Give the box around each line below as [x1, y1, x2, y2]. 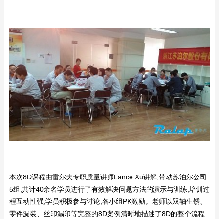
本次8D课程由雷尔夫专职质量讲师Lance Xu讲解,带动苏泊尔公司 [9, 173, 207, 181]
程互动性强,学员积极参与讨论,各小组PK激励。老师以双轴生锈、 [9, 197, 207, 205]
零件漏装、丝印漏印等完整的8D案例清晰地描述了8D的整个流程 [9, 209, 205, 218]
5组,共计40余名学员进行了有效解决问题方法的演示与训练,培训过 [9, 185, 210, 193]
